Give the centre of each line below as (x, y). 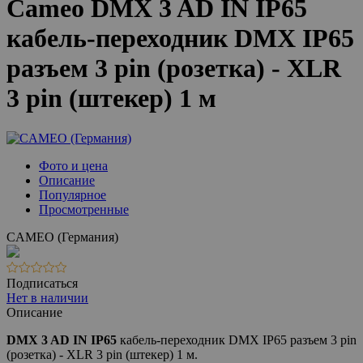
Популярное (73, 194)
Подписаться (42, 283)
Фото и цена (73, 165)
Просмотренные (84, 209)
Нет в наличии (47, 297)
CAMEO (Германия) (62, 237)
